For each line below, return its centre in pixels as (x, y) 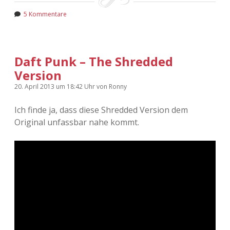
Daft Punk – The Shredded (94, 61)
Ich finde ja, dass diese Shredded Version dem (101, 110)
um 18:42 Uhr (76, 86)
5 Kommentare (45, 14)
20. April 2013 (35, 86)
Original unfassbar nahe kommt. (77, 122)
